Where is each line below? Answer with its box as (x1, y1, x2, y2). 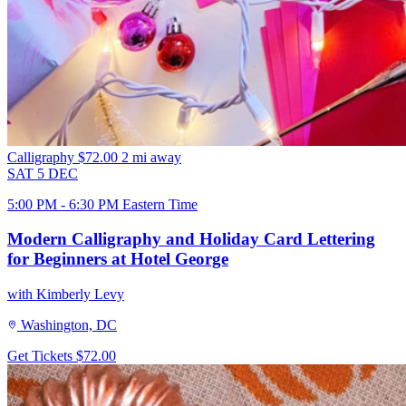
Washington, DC (21, 317, 117, 333)
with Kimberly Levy (7, 286, 124, 303)
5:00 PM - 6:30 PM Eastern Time (7, 196, 198, 212)
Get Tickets (7, 348, 76, 364)
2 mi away (121, 149, 181, 165)
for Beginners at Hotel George (7, 249, 228, 269)
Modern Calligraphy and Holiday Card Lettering (7, 229, 375, 249)
